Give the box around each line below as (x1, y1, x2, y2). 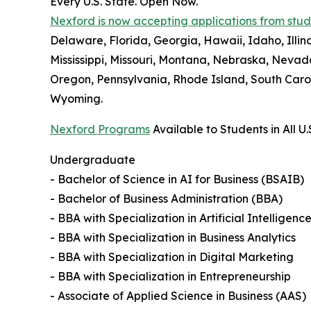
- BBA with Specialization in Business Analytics (50, 230, 296, 245)
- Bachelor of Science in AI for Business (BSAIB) (50, 172, 304, 187)
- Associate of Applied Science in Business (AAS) (50, 289, 306, 303)
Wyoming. (50, 92, 103, 106)
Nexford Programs (50, 122, 150, 137)
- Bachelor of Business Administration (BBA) (50, 192, 283, 206)
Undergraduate (50, 153, 135, 167)
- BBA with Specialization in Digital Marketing (50, 250, 294, 264)
